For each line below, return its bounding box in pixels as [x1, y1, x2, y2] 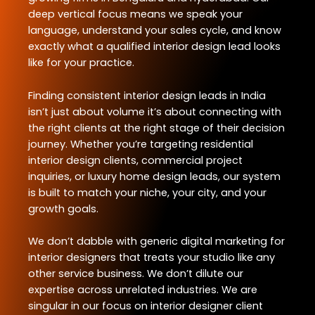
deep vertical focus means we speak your [28, 7, 243, 22]
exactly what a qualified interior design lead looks [28, 39, 281, 54]
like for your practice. [28, 56, 134, 70]
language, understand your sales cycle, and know [28, 23, 281, 38]
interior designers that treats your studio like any [28, 250, 275, 265]
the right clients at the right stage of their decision [28, 120, 285, 135]
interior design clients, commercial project [28, 153, 243, 167]
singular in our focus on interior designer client [28, 299, 263, 314]
